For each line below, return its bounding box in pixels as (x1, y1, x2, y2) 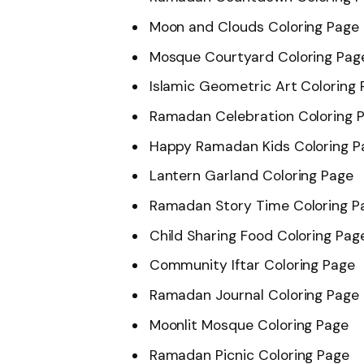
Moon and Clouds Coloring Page (149, 17, 360, 36)
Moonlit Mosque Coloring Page (149, 315, 349, 334)
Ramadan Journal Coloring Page (149, 286, 360, 305)
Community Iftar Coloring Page (149, 256, 356, 275)
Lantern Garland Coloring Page (149, 167, 354, 185)
